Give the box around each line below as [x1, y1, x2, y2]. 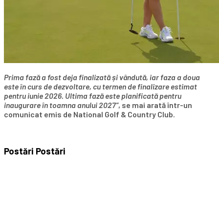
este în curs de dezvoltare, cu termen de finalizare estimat [4, 82, 197, 91]
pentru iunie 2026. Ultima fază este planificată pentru [4, 91, 181, 101]
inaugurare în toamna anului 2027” [4, 100, 118, 110]
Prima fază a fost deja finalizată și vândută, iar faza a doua [4, 72, 200, 82]
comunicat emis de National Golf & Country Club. [4, 109, 175, 119]
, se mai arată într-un [118, 100, 192, 110]
